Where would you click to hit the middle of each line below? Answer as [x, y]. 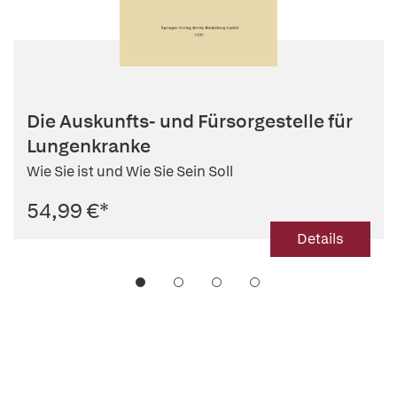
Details [320, 239]
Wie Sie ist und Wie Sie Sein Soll [130, 172]
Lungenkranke [89, 146]
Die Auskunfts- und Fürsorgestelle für [190, 121]
